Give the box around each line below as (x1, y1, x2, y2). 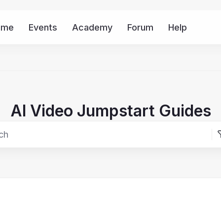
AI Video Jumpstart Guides (10, 101, 211, 120)
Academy (72, 22, 112, 33)
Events (28, 22, 57, 33)
